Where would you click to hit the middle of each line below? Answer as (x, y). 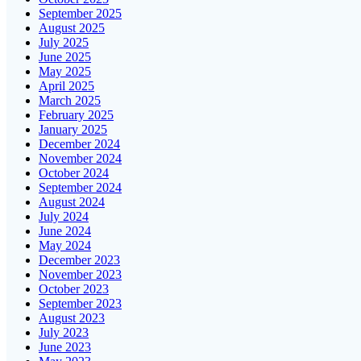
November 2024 (80, 159)
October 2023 (74, 289)
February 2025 (76, 115)
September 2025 (80, 14)
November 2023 (80, 275)
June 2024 (65, 231)
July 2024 (64, 217)
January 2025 (73, 130)
